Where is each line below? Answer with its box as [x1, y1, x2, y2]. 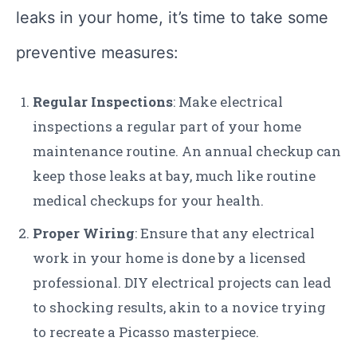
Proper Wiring [33, 224, 135, 243]
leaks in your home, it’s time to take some [16, 8, 328, 28]
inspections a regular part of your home [33, 117, 301, 136]
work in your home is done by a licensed [33, 249, 306, 268]
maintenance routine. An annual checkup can [33, 142, 341, 161]
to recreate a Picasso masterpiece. [33, 323, 259, 342]
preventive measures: [16, 43, 178, 63]
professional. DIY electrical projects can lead [33, 273, 331, 292]
